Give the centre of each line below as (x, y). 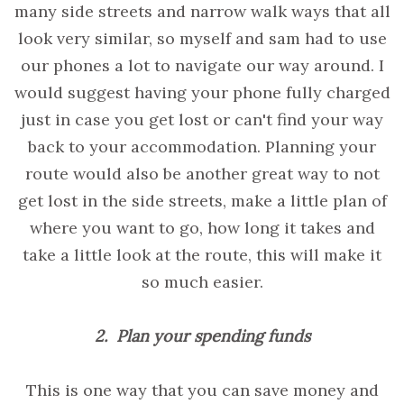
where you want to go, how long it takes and (202, 227)
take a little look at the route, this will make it (202, 254)
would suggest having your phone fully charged (202, 92)
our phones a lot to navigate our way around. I (202, 65)
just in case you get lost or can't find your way (202, 119)
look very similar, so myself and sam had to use (202, 38)
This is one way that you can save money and (202, 390)
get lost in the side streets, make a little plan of (202, 200)
